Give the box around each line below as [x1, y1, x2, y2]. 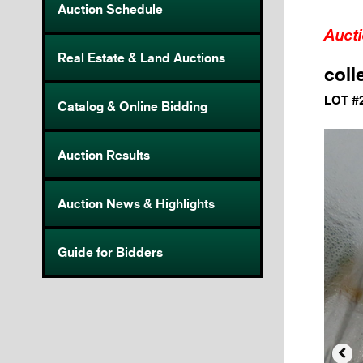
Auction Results [58, 147, 150, 164]
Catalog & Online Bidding [58, 98, 207, 115]
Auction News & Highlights [58, 195, 215, 212]
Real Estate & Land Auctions [58, 49, 225, 66]
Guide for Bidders [58, 244, 163, 261]
